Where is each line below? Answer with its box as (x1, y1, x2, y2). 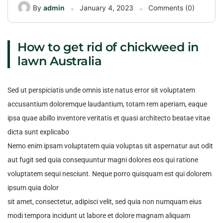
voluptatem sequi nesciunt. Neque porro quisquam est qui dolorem (7, 170, 212, 178)
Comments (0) (148, 3, 195, 12)
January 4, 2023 (80, 3, 133, 12)
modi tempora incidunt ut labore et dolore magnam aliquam (7, 212, 190, 220)
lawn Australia (17, 54, 102, 68)
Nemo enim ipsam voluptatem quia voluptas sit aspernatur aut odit (7, 142, 213, 150)
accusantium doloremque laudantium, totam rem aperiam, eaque (7, 100, 207, 108)
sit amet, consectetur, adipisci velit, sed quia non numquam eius (7, 198, 202, 206)
